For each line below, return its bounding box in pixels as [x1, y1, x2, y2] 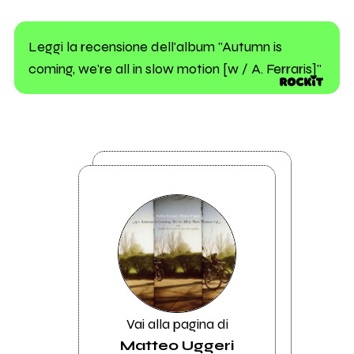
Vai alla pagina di [126, 314, 228, 333]
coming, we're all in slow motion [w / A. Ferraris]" [28, 59, 322, 77]
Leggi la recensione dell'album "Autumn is [28, 37, 282, 55]
